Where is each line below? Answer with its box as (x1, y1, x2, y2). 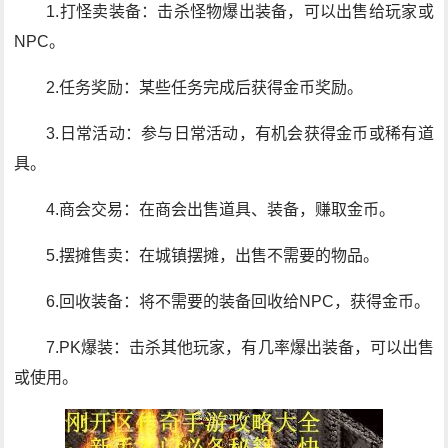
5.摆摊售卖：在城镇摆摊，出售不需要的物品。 (46, 247, 380, 264)
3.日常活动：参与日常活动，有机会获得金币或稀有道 (46, 125, 434, 142)
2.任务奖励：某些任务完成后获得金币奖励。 (46, 79, 364, 96)
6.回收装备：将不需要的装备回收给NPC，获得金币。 (46, 293, 431, 310)
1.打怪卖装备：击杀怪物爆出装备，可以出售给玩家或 (46, 3, 434, 20)
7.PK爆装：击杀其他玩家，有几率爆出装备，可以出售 (46, 339, 434, 356)
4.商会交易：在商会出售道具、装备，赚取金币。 (46, 201, 396, 218)
